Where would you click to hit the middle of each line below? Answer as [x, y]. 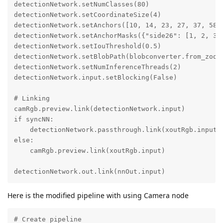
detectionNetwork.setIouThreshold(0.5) [87, 46]
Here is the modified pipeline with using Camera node [98, 195]
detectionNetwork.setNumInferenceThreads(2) [97, 67]
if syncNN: [34, 119]
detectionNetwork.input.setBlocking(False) [95, 78]
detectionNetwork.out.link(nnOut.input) [89, 172]
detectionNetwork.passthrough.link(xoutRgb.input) [117, 130]
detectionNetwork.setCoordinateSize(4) [87, 15]
